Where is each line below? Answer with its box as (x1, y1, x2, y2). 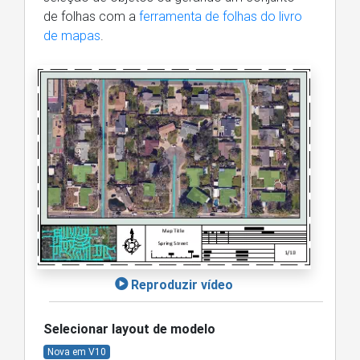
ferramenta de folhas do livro (139, 8, 302, 24)
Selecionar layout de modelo (43, 321, 215, 337)
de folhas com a (43, 8, 139, 24)
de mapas (43, 27, 100, 43)
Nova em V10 (47, 346, 106, 358)
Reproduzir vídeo (131, 277, 233, 293)
